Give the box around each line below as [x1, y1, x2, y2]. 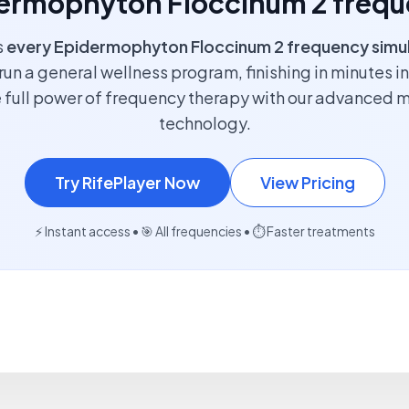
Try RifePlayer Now [54, 172, 200, 193]
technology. [158, 112, 251, 133]
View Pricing [259, 172, 355, 193]
